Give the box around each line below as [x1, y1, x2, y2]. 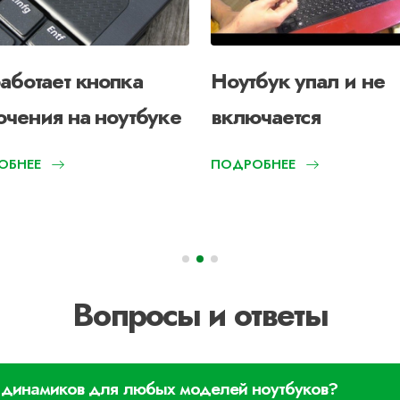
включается [211, 101, 321, 133]
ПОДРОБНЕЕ [211, 155, 296, 174]
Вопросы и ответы [72, 291, 328, 339]
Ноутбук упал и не [211, 65, 385, 97]
